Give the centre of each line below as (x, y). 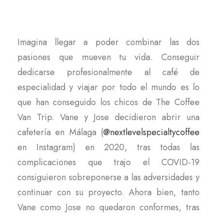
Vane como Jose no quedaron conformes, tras (108, 207)
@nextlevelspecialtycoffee (151, 132)
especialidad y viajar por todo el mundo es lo (108, 87)
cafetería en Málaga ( (60, 132)
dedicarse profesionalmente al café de (108, 72)
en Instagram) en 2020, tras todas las (108, 147)
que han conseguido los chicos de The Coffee (108, 102)
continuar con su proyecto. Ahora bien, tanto (108, 192)
